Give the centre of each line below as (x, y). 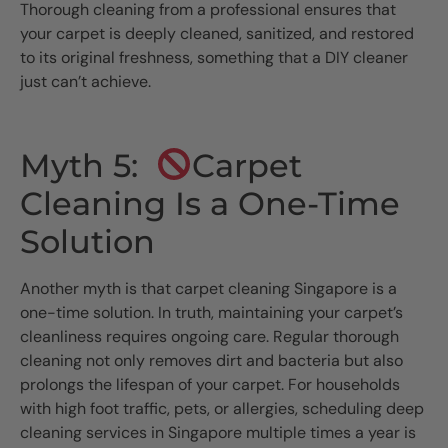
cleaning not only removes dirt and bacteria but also (211, 361)
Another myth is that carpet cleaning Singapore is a (208, 289)
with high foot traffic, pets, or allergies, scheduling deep (222, 409)
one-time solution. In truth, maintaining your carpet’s (211, 313)
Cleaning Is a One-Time (210, 204)
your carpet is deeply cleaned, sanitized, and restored (217, 34)
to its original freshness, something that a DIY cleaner (214, 58)
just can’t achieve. (85, 82)
